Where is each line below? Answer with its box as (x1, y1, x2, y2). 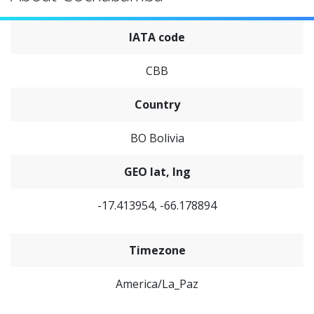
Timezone (128, 243, 186, 258)
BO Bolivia (130, 130, 184, 146)
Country (134, 97, 180, 112)
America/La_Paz (116, 276, 198, 292)
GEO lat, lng (123, 164, 191, 179)
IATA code (129, 29, 185, 45)
